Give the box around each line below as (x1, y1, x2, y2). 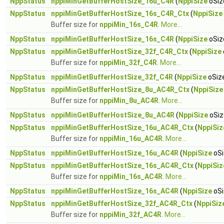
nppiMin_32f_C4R (99, 58, 157, 66)
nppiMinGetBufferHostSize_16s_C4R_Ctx (51, 9, 189, 17)
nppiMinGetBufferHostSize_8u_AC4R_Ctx (51, 85, 189, 93)
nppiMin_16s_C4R (99, 20, 158, 28)
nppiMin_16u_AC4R (99, 134, 162, 142)
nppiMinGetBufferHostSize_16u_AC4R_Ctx (51, 123, 193, 131)
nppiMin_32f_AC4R (99, 210, 161, 218)
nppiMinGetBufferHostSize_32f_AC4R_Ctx (51, 199, 192, 207)
